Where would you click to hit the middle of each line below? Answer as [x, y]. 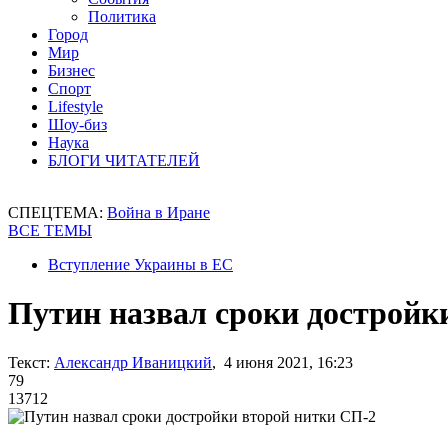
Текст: [29, 362]
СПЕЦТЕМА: [57, 212]
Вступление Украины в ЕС [140, 264]
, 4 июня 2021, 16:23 [282, 362]
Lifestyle [75, 106]
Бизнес [71, 70]
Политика [122, 16]
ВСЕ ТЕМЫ [50, 230]
